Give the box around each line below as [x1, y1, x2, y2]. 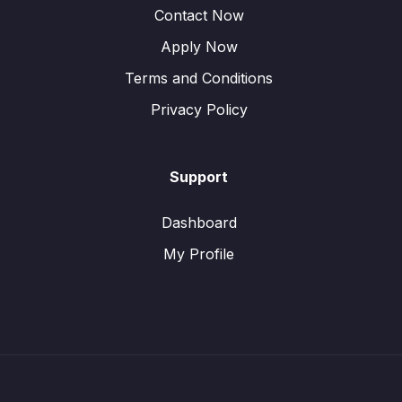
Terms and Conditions [125, 69, 273, 87]
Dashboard [161, 214, 237, 232]
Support [170, 168, 228, 186]
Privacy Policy [150, 100, 248, 118]
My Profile [163, 245, 234, 263]
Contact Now [153, 6, 244, 24]
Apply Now [160, 38, 238, 56]
